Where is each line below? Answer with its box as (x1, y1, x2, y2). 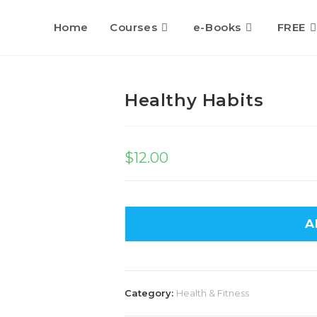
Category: (125, 287, 176, 299)
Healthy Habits (125, 90, 264, 110)
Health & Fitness (176, 287, 249, 299)
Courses (109, 21, 158, 34)
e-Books (192, 21, 241, 34)
